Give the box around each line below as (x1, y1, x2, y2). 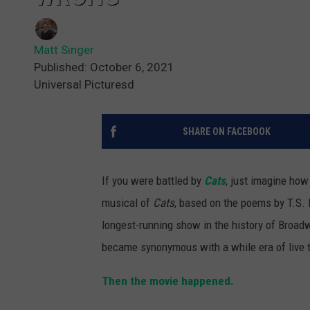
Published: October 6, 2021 (34, 60, 174, 74)
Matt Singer (34, 42, 94, 57)
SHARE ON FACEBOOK (182, 125, 271, 137)
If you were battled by (102, 173, 204, 188)
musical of (102, 195, 153, 210)
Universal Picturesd (34, 77, 134, 91)
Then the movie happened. (102, 273, 237, 288)
